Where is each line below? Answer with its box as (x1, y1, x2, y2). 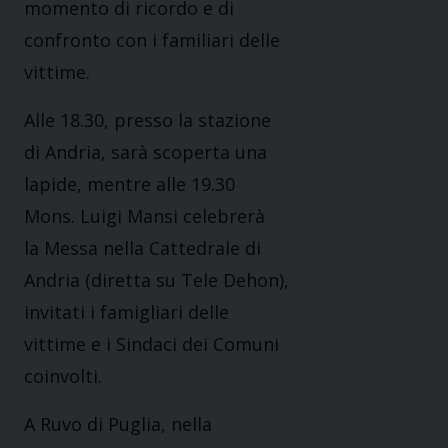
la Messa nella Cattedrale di (24, 236, 261, 261)
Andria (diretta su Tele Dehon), (24, 268, 289, 293)
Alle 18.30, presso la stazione (24, 108, 271, 133)
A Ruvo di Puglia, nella (24, 412, 212, 437)
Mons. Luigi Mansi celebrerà (24, 204, 270, 229)
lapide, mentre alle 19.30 (24, 172, 235, 197)
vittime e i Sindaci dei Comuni (24, 332, 279, 357)
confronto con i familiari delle (24, 28, 280, 53)
